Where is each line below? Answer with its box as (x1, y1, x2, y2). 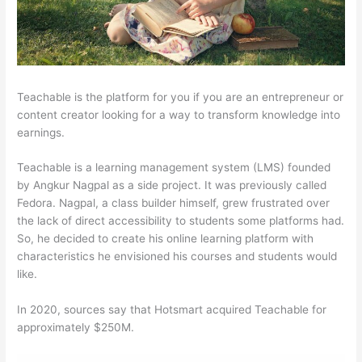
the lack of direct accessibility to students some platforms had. (17, 214, 345, 228)
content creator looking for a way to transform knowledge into (17, 107, 341, 121)
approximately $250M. (17, 321, 135, 335)
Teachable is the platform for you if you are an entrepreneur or (17, 90, 344, 103)
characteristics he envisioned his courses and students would (17, 250, 338, 263)
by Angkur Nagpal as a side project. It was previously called (17, 179, 327, 192)
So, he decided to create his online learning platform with (17, 232, 314, 246)
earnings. (17, 125, 65, 139)
